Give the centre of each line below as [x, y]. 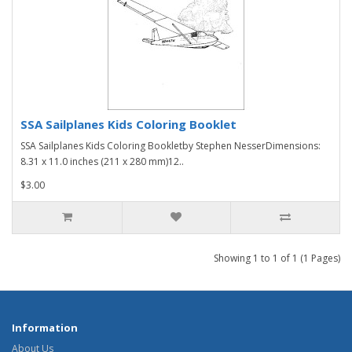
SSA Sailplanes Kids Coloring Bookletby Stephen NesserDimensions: [170, 145]
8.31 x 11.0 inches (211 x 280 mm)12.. [102, 161]
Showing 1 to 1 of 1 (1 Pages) [277, 258]
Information [45, 327]
